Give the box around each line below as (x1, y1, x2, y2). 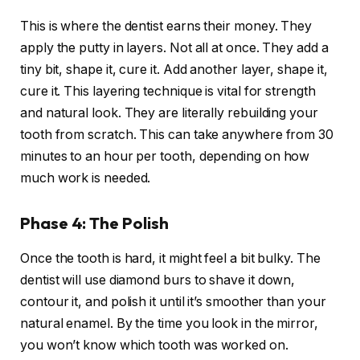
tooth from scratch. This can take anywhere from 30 (20, 127, 334, 143)
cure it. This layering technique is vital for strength (20, 84, 316, 100)
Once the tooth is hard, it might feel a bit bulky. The (20, 251, 321, 267)
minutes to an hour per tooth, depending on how (20, 149, 310, 165)
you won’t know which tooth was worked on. (20, 337, 288, 354)
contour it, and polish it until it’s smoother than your (20, 294, 326, 310)
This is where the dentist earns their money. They (20, 18, 313, 35)
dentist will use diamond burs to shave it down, (20, 272, 296, 288)
